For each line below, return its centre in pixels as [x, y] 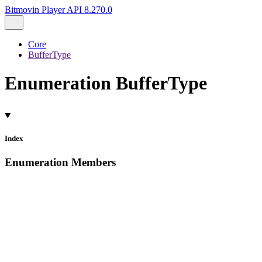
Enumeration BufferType [106, 83]
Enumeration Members [60, 163]
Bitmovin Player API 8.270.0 [58, 10]
